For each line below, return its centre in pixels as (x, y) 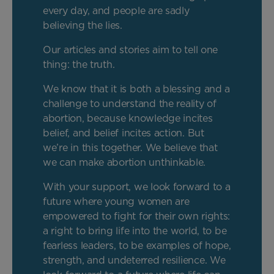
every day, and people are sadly (116, 10)
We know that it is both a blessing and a (137, 89)
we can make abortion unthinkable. (124, 162)
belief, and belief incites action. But (124, 133)
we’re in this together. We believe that (130, 147)
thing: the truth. (79, 64)
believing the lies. (83, 25)
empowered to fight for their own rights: (137, 216)
